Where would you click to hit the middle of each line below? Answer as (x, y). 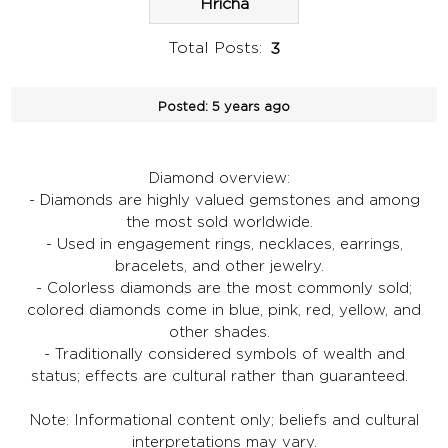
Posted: (183, 105)
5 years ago (251, 105)
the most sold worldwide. (224, 222)
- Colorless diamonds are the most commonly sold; (224, 288)
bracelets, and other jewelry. (224, 266)
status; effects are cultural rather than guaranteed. (224, 376)
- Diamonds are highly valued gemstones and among (224, 200)
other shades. (224, 332)
